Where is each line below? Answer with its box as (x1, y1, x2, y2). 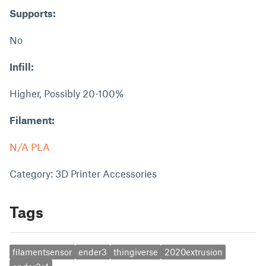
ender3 (78, 246, 107, 258)
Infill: (9, 61, 34, 72)
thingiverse (113, 246, 158, 258)
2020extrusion (164, 246, 223, 258)
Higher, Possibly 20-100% (9, 87, 124, 99)
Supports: (9, 7, 56, 19)
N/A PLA (9, 141, 50, 153)
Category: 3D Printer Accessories (9, 167, 157, 179)
